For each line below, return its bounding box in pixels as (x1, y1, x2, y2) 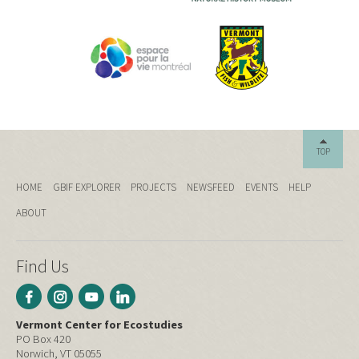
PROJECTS (131, 180, 176, 195)
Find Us (16, 256, 69, 278)
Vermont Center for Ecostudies (16, 317, 183, 333)
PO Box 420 (16, 332, 71, 347)
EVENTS (245, 180, 278, 195)
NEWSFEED (187, 180, 235, 195)
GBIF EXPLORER (53, 180, 120, 195)
